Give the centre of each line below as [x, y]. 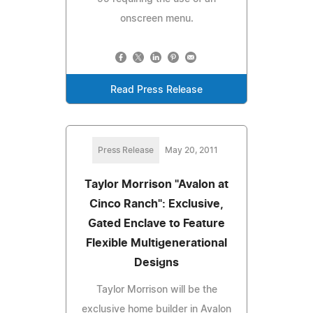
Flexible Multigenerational [156, 243]
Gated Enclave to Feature [156, 223]
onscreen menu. [156, 19]
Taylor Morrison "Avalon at [156, 184]
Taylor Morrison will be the [156, 290]
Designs [156, 262]
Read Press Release [156, 90]
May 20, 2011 [191, 150]
